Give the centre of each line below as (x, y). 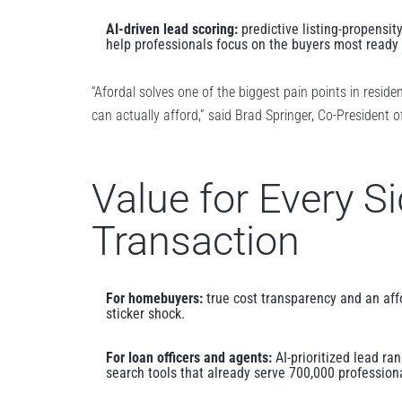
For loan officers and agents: (189, 357)
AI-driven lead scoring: (172, 29)
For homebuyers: (154, 298)
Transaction (196, 240)
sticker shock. (145, 313)
